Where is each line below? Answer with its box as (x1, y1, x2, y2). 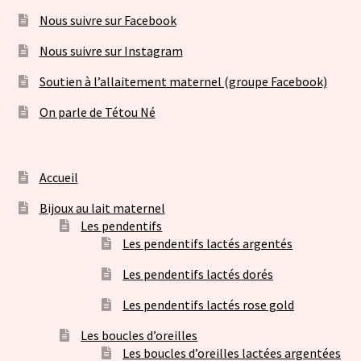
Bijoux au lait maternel (39, 200, 165, 217)
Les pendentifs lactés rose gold (122, 297, 295, 313)
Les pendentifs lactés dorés (122, 266, 274, 283)
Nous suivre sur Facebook (39, 12, 176, 29)
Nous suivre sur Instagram (39, 43, 183, 60)
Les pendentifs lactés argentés (122, 235, 293, 252)
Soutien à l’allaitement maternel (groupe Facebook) (39, 73, 327, 90)
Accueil (39, 169, 78, 186)
